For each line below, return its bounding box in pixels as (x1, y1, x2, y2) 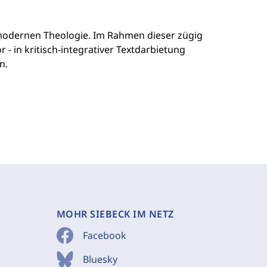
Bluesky (82, 253, 117, 266)
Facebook (82, 229, 126, 242)
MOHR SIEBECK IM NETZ (56, 207, 174, 221)
